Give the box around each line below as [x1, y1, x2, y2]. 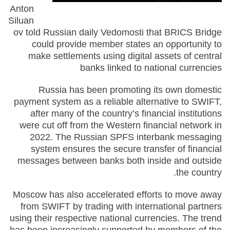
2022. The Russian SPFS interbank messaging [30, 131, 222, 142]
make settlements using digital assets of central [28, 50, 222, 61]
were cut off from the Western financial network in [20, 120, 222, 130]
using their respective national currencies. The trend [10, 213, 222, 223]
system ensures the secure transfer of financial [31, 143, 222, 154]
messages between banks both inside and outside [17, 155, 222, 166]
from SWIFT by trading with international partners [21, 201, 222, 212]
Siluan [8, 15, 34, 26]
